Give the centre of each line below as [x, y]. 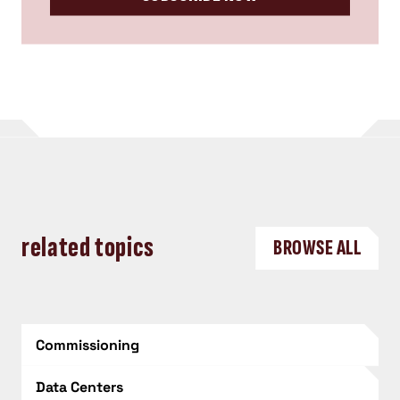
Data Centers [79, 387]
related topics [88, 248]
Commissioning [87, 345]
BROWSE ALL [317, 248]
